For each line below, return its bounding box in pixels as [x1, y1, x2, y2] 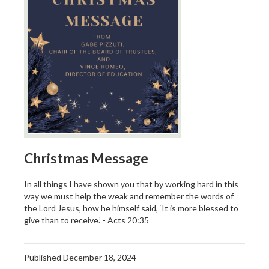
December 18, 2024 [63, 252, 137, 263]
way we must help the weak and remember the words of [24, 191, 234, 202]
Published [24, 252, 64, 263]
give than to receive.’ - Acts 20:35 [24, 215, 150, 226]
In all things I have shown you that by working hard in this [24, 179, 239, 190]
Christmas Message [24, 150, 149, 167]
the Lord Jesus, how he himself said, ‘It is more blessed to [24, 203, 239, 214]
